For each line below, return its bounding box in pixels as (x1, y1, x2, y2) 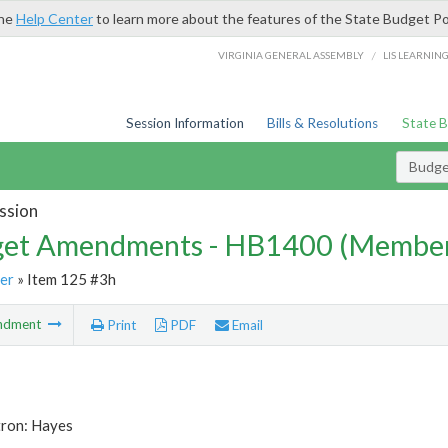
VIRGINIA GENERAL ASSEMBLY (218, 48, 365, 61)
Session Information (125, 115, 244, 131)
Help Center (16, 10, 93, 27)
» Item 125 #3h (13, 269, 116, 288)
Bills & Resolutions (267, 115, 379, 131)
